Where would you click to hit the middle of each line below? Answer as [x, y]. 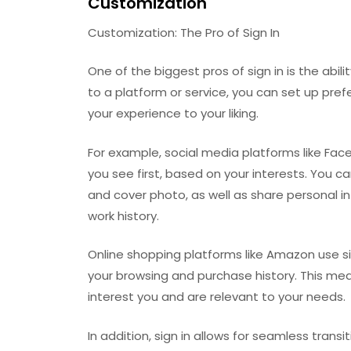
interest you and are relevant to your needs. [217, 297]
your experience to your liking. [173, 113]
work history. [123, 215]
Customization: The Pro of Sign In [184, 32]
